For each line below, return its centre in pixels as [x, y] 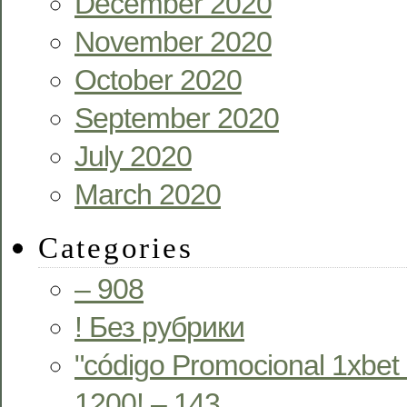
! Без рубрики [159, 327]
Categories [116, 247]
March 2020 [148, 194]
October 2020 [158, 79]
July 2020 [133, 156]
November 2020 [173, 41]
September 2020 [177, 118]
